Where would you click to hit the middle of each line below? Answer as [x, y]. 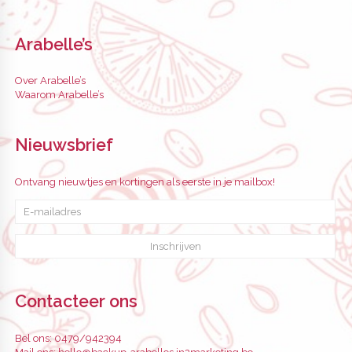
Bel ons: [35, 338]
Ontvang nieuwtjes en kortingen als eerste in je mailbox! [145, 181]
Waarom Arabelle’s [59, 95]
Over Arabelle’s [50, 81]
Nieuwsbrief [64, 145]
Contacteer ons [76, 301]
